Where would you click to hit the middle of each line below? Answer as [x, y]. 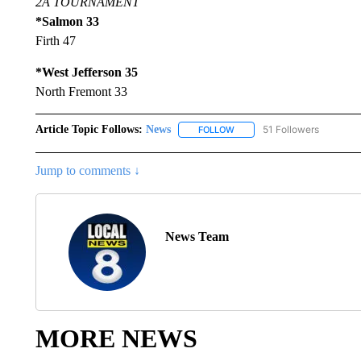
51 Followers [290, 129]
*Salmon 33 [67, 21]
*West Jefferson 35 [86, 72]
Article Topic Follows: [89, 129]
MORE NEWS [116, 339]
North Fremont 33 [81, 91]
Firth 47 [55, 41]
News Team [197, 237]
